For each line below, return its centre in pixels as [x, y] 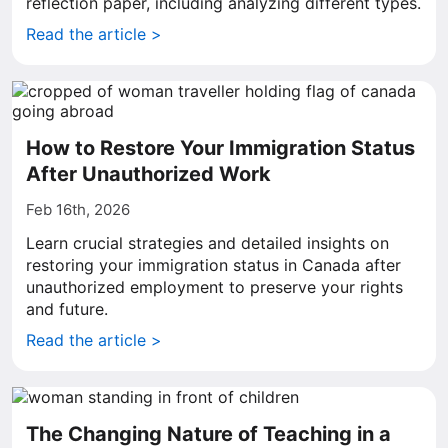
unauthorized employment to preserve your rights [214, 287]
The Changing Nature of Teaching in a [208, 434]
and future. [67, 309]
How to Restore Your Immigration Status [220, 148]
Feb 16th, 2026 [78, 209]
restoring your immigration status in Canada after [213, 265]
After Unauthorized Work [148, 174]
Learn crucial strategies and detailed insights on [207, 243]
